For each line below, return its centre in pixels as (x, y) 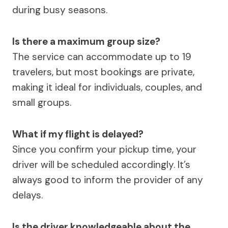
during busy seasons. (60, 10)
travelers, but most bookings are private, (103, 72)
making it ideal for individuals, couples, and (107, 88)
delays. (27, 195)
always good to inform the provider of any (108, 180)
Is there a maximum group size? (86, 42)
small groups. (42, 103)
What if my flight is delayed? (78, 134)
